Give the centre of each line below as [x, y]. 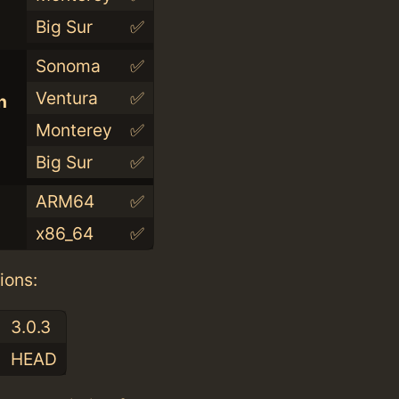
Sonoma [68, 66]
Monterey [73, 130]
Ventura [66, 98]
